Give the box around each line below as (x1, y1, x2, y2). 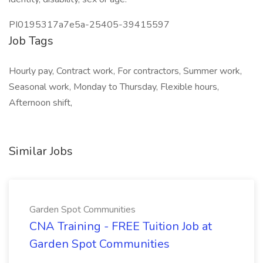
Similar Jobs (9, 143, 73, 159)
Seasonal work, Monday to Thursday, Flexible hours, (9, 80, 219, 93)
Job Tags (9, 33, 53, 49)
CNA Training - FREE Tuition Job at (29, 218, 212, 234)
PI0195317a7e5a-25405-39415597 (9, 18, 170, 31)
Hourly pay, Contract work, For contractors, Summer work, (9, 65, 242, 77)
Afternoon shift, (9, 96, 72, 109)
